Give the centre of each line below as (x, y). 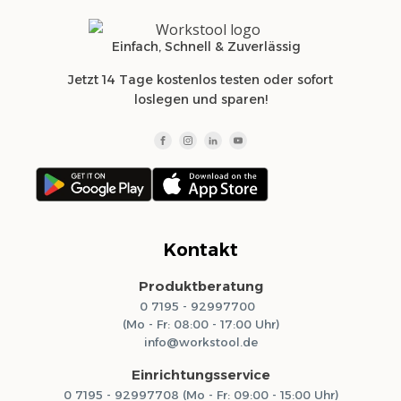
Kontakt (200, 250)
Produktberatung (200, 286)
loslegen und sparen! (200, 99)
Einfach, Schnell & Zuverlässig (206, 46)
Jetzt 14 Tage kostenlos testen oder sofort (200, 79)
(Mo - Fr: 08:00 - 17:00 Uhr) (200, 324)
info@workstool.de (200, 342)
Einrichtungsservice (200, 375)
